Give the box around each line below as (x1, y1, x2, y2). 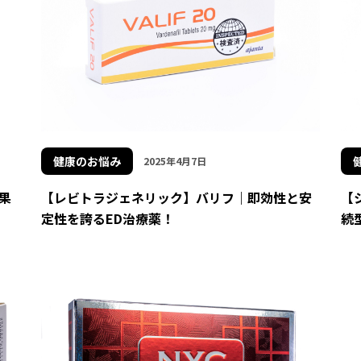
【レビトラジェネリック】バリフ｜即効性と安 (40, 187, 312, 207)
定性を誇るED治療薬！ (40, 208, 174, 228)
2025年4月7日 (143, 153, 206, 168)
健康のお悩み (52, 152, 121, 169)
